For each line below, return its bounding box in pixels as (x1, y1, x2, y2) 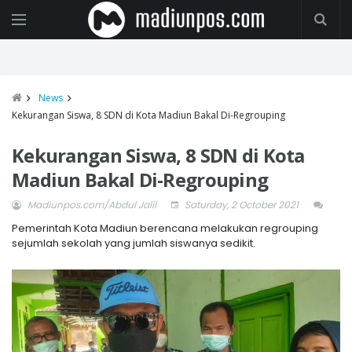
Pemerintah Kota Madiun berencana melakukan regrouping (12, 221, 318, 236)
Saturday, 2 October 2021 (182, 198, 299, 211)
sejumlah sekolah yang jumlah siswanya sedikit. (12, 236, 255, 251)
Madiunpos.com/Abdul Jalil (27, 198, 156, 211)
